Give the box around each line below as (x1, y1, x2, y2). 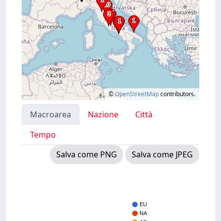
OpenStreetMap (115, 90, 159, 98)
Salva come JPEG (132, 149, 193, 160)
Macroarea (30, 109, 71, 120)
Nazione (88, 109, 118, 120)
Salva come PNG (56, 149, 117, 160)
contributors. (159, 90, 195, 98)
